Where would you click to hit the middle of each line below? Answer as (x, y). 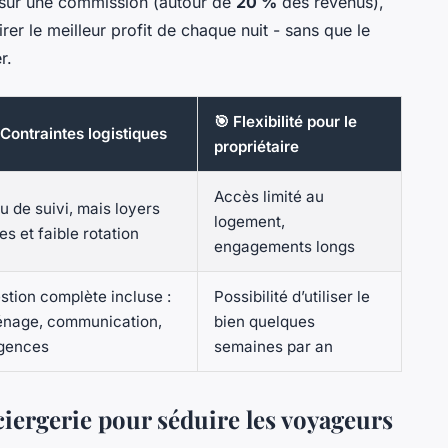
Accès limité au (269, 197)
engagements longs (284, 247)
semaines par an (273, 347)
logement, (249, 222)
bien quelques (264, 322)
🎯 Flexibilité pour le (285, 122)
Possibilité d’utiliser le (292, 297)
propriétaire (256, 147)
